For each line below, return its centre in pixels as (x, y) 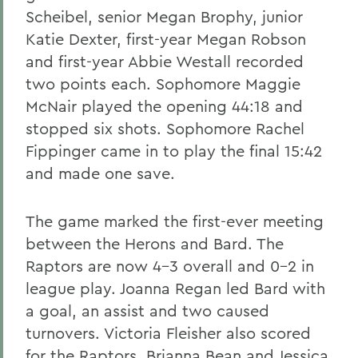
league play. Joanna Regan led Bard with (175, 288)
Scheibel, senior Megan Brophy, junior (164, 16)
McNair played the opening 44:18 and (164, 106)
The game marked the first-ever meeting (175, 221)
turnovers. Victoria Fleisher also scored (168, 333)
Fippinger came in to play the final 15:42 (174, 151)
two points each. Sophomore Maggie (163, 84)
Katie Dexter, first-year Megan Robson (166, 39)
